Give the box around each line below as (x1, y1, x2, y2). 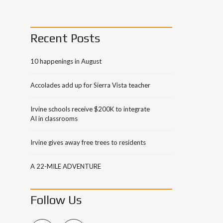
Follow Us (30, 193, 82, 207)
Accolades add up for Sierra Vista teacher (30, 81, 150, 89)
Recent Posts (30, 31, 100, 45)
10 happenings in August (30, 57, 102, 65)
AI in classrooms (30, 114, 78, 122)
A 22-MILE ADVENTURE (30, 162, 101, 170)
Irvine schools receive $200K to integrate (30, 105, 150, 113)
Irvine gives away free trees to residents (30, 138, 146, 146)
